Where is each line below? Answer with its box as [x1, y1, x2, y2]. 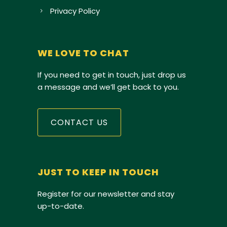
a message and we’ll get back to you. [37, 81, 179, 92]
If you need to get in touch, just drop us [37, 69, 186, 80]
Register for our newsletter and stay [37, 188, 174, 199]
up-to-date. [37, 200, 84, 211]
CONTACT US [51, 116, 108, 128]
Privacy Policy [50, 5, 100, 16]
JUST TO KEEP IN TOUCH [37, 165, 159, 178]
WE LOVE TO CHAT [37, 46, 129, 59]
